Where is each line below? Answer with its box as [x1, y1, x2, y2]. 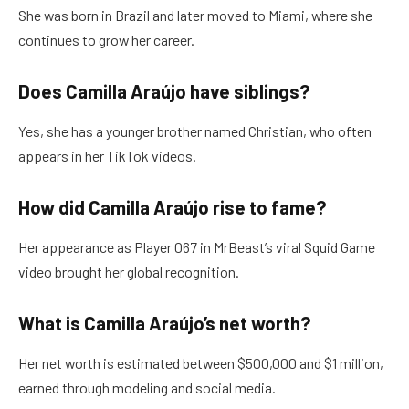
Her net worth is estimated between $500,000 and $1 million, [18, 354, 383, 372]
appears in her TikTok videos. [18, 147, 196, 165]
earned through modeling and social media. [18, 379, 276, 397]
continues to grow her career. [18, 31, 194, 49]
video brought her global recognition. [18, 263, 239, 281]
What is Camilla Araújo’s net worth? [18, 311, 311, 334]
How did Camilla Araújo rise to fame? [18, 195, 327, 218]
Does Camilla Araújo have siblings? [18, 79, 310, 102]
